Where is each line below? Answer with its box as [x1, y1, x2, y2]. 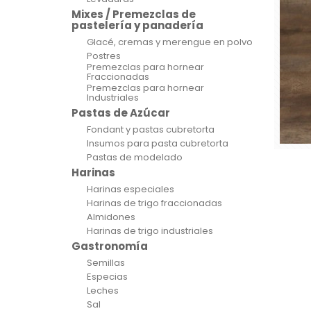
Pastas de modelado [87, 151, 183, 164]
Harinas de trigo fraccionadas [87, 196, 222, 210]
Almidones [87, 210, 135, 224]
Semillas [87, 256, 125, 269]
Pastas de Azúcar [72, 106, 170, 120]
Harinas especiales [87, 183, 174, 196]
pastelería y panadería [72, 18, 203, 33]
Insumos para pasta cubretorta [87, 137, 228, 150]
